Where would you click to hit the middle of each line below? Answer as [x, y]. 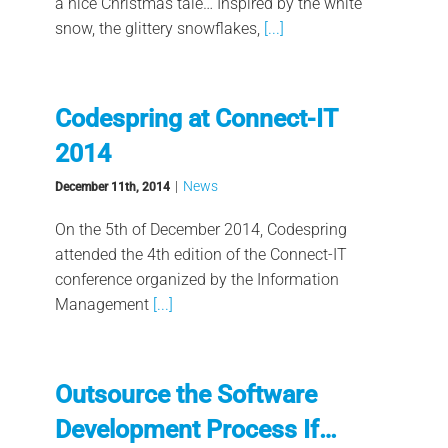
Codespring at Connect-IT [195, 118]
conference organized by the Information [196, 279]
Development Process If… [195, 429]
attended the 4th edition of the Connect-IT [200, 254]
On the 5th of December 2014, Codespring [200, 229]
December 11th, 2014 [112, 186]
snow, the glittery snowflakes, [157, 28]
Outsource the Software [185, 394]
